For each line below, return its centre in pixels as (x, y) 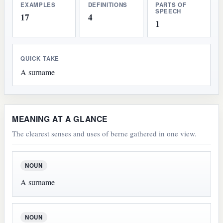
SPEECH (168, 11)
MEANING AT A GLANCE (60, 118)
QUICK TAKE (40, 58)
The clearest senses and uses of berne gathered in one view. (105, 133)
